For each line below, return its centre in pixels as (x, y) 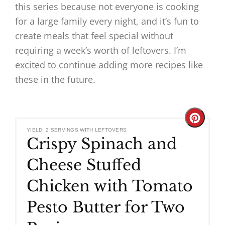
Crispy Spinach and (102, 144)
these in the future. (55, 80)
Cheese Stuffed (84, 165)
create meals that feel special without (94, 36)
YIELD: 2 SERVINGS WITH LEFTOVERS (77, 130)
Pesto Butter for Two (106, 207)
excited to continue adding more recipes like (109, 65)
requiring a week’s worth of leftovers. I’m (101, 50)
